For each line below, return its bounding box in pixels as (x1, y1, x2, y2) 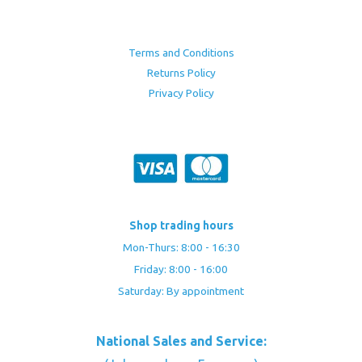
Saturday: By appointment (118, 284, 244, 297)
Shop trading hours (128, 218, 234, 232)
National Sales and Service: (95, 334, 267, 349)
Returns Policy (146, 66, 216, 80)
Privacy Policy (148, 86, 214, 100)
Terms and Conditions (128, 46, 234, 60)
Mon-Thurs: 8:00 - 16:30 (122, 240, 240, 254)
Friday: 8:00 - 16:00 (134, 262, 228, 276)
